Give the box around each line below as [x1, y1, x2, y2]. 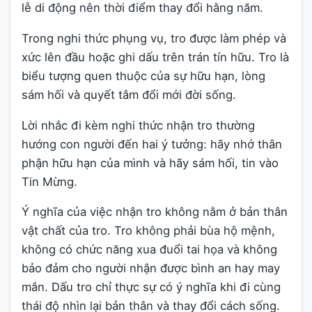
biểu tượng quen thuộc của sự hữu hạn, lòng [22, 68, 265, 83]
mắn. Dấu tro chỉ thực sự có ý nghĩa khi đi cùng [22, 280, 281, 295]
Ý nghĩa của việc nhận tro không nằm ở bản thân [22, 205, 288, 219]
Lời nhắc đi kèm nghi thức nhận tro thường [22, 118, 255, 132]
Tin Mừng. [22, 174, 77, 189]
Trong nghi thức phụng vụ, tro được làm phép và [22, 31, 286, 45]
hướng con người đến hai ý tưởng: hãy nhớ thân [22, 136, 282, 151]
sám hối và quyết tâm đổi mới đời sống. [22, 87, 236, 102]
